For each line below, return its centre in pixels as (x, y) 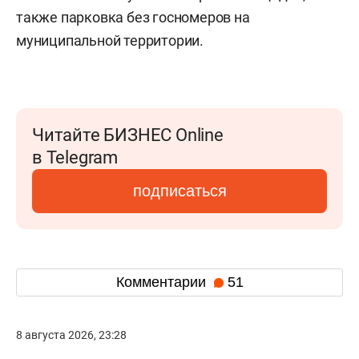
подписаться (179, 190)
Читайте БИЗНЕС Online (128, 135)
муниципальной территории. (110, 40)
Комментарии (163, 282)
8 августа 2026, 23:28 (71, 335)
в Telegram (75, 157)
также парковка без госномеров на (133, 17)
